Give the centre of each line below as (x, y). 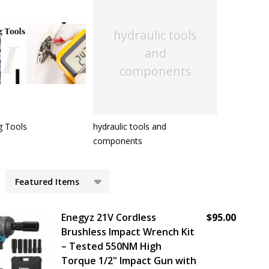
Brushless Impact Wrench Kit (128, 232)
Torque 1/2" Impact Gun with (129, 261)
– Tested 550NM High (111, 246)
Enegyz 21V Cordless (109, 217)
